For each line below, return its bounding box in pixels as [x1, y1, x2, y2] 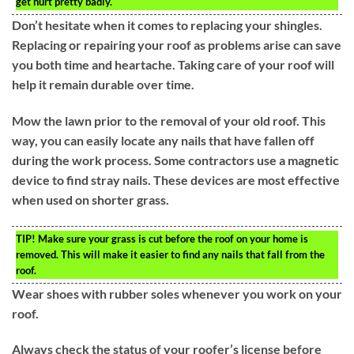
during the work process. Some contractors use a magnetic [12, 152, 339, 168]
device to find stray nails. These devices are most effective [12, 171, 340, 187]
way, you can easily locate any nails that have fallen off [12, 132, 314, 148]
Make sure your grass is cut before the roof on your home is [36, 232, 308, 245]
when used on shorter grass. [12, 191, 169, 207]
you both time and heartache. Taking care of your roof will [12, 57, 334, 73]
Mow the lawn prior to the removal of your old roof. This [12, 112, 326, 128]
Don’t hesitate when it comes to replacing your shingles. [12, 17, 322, 33]
